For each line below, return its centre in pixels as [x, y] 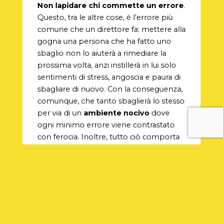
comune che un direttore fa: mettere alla [111, 30]
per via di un [60, 113]
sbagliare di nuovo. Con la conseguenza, [110, 89]
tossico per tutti [69, 161]
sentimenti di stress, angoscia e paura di [109, 77]
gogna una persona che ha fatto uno [104, 42]
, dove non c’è [126, 161]
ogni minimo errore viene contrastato [106, 125]
